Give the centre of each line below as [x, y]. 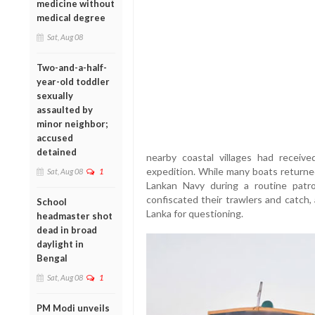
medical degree [71, 17]
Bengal [52, 258]
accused [55, 137]
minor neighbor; [72, 123]
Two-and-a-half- [72, 67]
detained [57, 152]
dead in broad [67, 230]
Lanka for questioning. [194, 213]
